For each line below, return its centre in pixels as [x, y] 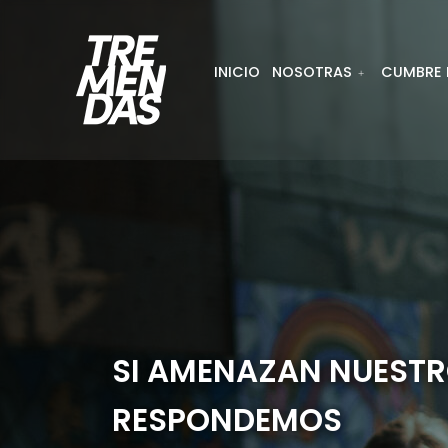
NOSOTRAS [311, 72]
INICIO [236, 72]
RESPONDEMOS [227, 420]
